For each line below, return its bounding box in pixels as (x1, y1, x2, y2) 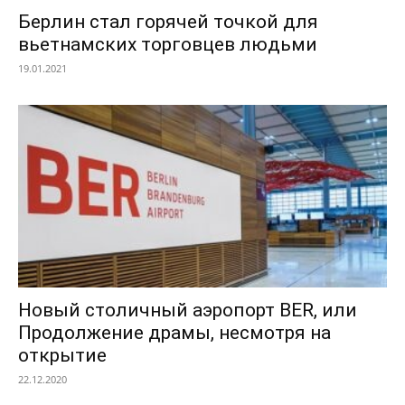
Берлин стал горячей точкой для (18, 11, 318, 33)
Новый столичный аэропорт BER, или (18, 298, 357, 321)
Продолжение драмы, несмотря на (18, 321, 331, 344)
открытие (18, 344, 107, 366)
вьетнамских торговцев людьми (18, 33, 317, 56)
